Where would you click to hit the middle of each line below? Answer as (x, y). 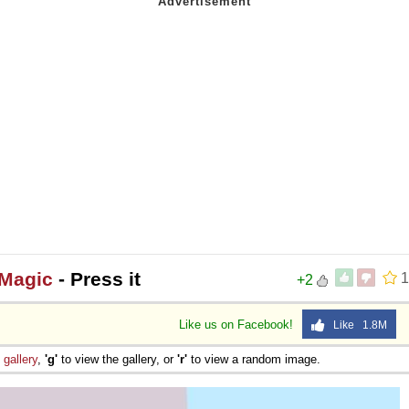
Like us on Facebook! (238, 324)
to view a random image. (254, 359)
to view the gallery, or (117, 359)
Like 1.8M (356, 325)
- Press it (97, 278)
